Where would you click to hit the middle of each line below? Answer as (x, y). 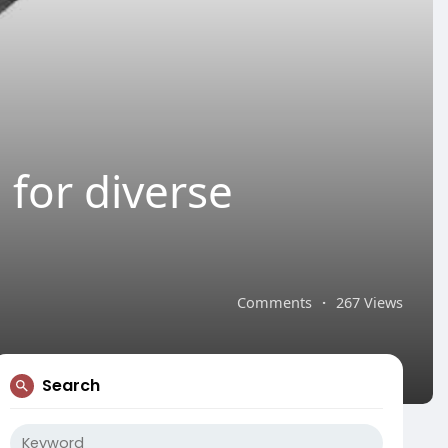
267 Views (369, 302)
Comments (274, 302)
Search (71, 385)
